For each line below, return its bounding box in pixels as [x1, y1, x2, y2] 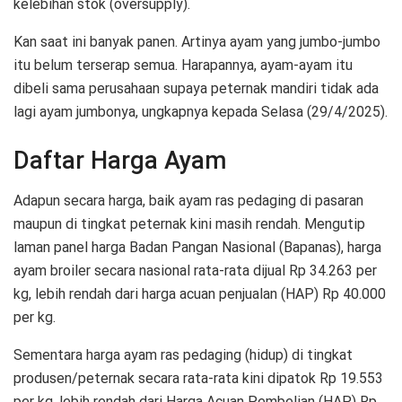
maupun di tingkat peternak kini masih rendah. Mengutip [13, 214, 365, 232]
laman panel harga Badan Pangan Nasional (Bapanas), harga [13, 238, 381, 256]
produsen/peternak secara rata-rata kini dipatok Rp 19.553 [13, 369, 383, 387]
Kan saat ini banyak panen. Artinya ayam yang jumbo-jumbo [13, 33, 380, 51]
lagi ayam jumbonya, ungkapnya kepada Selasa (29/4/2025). [13, 103, 388, 121]
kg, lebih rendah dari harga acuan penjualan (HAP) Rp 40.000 [13, 284, 386, 302]
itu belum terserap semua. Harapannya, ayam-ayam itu [13, 57, 353, 74]
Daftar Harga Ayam [13, 146, 227, 176]
